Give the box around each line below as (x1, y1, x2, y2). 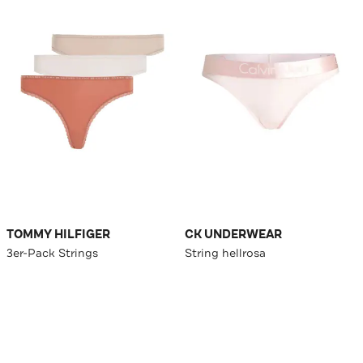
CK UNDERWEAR (185, 227, 282, 243)
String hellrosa (185, 246, 266, 261)
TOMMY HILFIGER (6, 227, 110, 243)
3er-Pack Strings (6, 246, 98, 261)
